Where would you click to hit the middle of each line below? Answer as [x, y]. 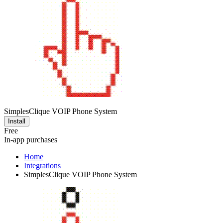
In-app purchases [31, 140]
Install [17, 121]
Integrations [42, 166]
